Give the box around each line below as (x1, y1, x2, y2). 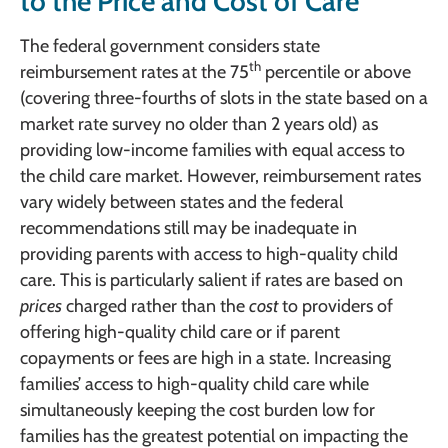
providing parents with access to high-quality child (20, 243, 398, 266)
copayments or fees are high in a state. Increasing (20, 347, 391, 370)
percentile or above (261, 61, 411, 84)
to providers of (278, 295, 393, 318)
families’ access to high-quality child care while (20, 373, 369, 396)
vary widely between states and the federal (20, 191, 343, 214)
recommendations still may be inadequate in (20, 217, 357, 240)
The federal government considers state (20, 35, 320, 58)
